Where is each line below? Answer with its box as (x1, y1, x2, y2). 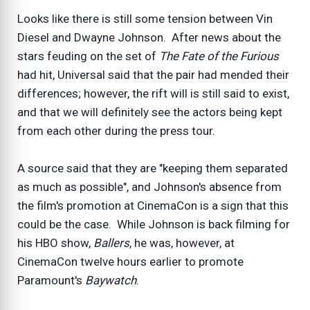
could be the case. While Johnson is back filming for (17, 217, 290, 231)
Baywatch (85, 273, 136, 287)
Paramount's (17, 273, 85, 287)
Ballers (93, 235, 129, 250)
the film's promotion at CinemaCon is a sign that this (17, 198, 289, 212)
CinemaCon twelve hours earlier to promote (17, 254, 244, 268)
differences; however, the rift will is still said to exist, (17, 86, 289, 100)
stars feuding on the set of (17, 48, 159, 63)
